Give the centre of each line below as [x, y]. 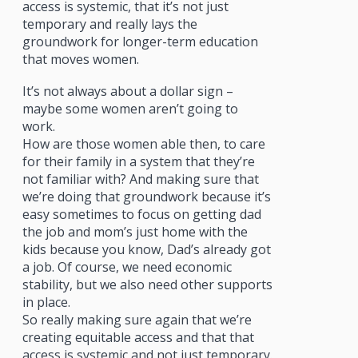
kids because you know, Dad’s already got [146, 249]
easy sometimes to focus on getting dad [141, 214]
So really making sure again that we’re [137, 319]
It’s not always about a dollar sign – [127, 91]
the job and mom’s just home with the [135, 231]
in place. [46, 302]
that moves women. [80, 59]
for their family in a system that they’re [138, 161]
